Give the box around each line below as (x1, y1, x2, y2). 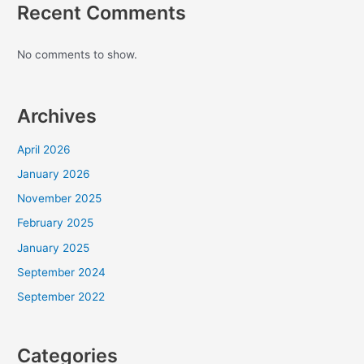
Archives (17, 104, 97, 128)
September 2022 (17, 290, 106, 304)
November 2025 (17, 192, 102, 206)
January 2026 (17, 167, 91, 180)
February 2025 (17, 216, 94, 230)
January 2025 (17, 240, 90, 254)
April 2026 (17, 142, 71, 156)
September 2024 (17, 265, 106, 279)
